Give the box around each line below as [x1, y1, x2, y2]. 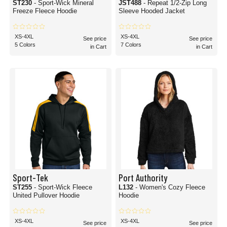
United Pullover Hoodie [13, 192, 80, 199]
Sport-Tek [13, 171, 48, 183]
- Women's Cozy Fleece [135, 183, 205, 191]
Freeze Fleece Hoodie [13, 7, 77, 15]
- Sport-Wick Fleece [34, 183, 92, 191]
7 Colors [121, 42, 141, 48]
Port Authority [119, 171, 167, 183]
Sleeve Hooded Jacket [119, 7, 185, 15]
